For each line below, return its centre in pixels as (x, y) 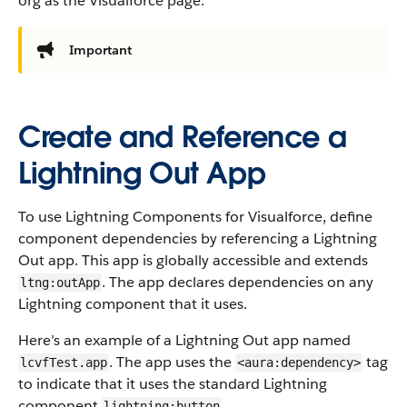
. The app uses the (172, 362)
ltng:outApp (60, 283)
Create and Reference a (183, 137)
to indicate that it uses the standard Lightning (173, 384)
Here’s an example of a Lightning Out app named (184, 340)
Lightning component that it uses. (133, 304)
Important (100, 50)
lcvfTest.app (64, 362)
